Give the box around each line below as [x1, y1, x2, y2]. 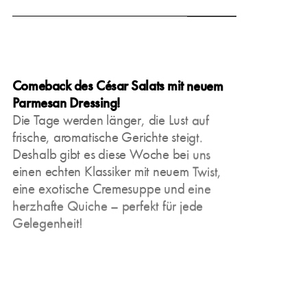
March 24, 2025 [12, 10, 93, 25]
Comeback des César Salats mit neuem [12, 76, 223, 95]
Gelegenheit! [12, 213, 84, 232]
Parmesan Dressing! [12, 93, 120, 112]
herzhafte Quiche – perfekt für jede [12, 196, 204, 215]
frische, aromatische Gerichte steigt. [12, 127, 203, 147]
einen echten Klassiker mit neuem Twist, [12, 162, 222, 181]
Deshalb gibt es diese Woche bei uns [12, 145, 211, 164]
